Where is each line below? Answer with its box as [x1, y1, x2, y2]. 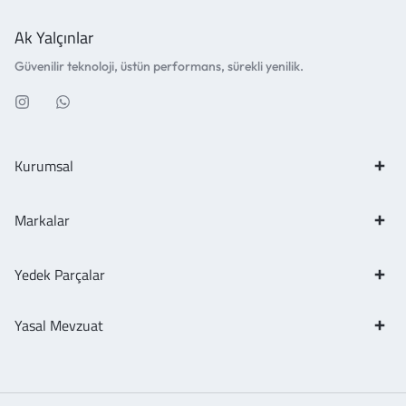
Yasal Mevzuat [14, 314, 103, 336]
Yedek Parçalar [14, 264, 105, 285]
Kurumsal [14, 155, 73, 177]
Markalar [14, 209, 70, 231]
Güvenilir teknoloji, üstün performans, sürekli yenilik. [14, 58, 304, 74]
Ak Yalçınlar [14, 25, 93, 50]
